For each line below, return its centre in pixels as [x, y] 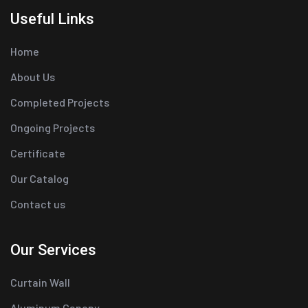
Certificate [38, 153]
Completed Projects [60, 102]
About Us [33, 76]
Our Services [53, 250]
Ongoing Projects [53, 127]
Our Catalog [40, 178]
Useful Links [52, 19]
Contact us [38, 203]
